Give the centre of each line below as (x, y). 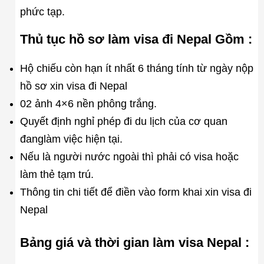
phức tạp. (42, 11)
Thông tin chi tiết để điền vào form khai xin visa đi (136, 192)
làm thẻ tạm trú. (57, 175)
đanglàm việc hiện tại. (71, 139)
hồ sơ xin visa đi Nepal (73, 86)
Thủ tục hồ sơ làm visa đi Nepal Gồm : (136, 39)
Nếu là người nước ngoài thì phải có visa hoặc (129, 157)
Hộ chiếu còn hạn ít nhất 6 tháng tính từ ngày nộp (136, 69)
